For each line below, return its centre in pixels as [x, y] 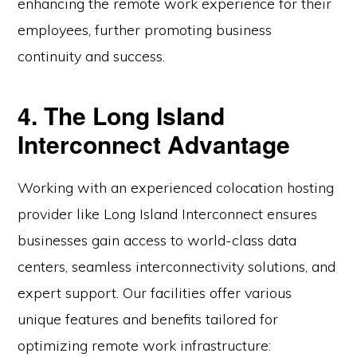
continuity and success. [92, 57]
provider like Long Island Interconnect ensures [168, 214]
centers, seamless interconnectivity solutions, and [177, 267]
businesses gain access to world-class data [157, 241]
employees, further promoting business [145, 30]
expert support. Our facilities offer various [155, 293]
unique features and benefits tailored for [148, 320]
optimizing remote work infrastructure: [145, 346]
